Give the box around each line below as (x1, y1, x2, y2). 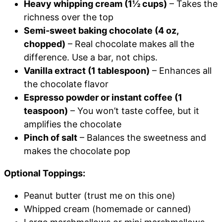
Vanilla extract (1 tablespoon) (24, 65, 150, 76)
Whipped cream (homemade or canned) (24, 204, 191, 215)
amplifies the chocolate (24, 119, 121, 130)
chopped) (24, 39, 65, 50)
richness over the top (24, 12, 113, 23)
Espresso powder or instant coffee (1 (24, 92, 182, 103)
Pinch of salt (24, 132, 77, 143)
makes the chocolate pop (24, 146, 130, 157)
